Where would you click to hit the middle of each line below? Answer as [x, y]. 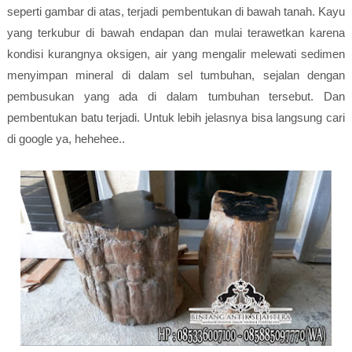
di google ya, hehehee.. [66, 139]
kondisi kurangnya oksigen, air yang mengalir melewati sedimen [176, 54]
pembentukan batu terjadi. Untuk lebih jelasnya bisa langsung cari [176, 117]
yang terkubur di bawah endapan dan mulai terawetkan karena [176, 33]
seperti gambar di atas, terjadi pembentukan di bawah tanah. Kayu [176, 11]
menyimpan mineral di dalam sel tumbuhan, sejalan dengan [176, 75]
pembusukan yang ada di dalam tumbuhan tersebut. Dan [176, 96]
